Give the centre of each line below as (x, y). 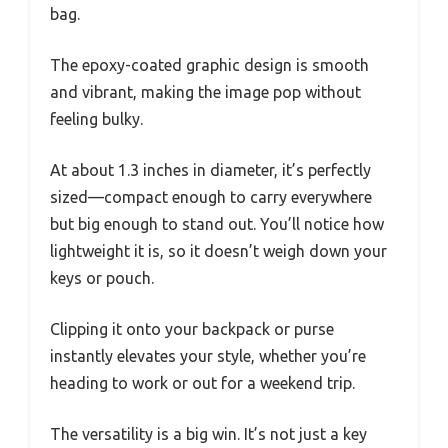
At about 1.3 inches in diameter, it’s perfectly (210, 170)
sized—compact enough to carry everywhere (211, 197)
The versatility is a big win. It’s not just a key (208, 434)
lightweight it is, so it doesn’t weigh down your (218, 251)
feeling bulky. (96, 119)
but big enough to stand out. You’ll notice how (217, 224)
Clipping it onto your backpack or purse (192, 329)
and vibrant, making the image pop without (205, 92)
